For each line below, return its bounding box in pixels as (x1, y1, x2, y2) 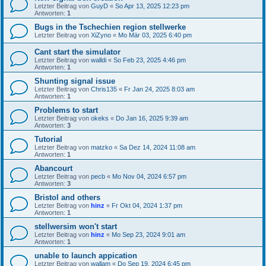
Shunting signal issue (34, 76, 115, 85)
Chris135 (91, 85, 117, 93)
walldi (91, 56, 106, 64)
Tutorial (34, 134, 62, 144)
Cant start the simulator (34, 47, 121, 56)
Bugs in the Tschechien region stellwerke (34, 22, 186, 31)
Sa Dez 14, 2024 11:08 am (119, 143, 195, 151)
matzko (91, 143, 112, 151)
